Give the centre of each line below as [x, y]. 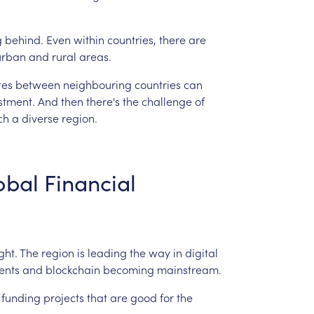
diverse [40, 117]
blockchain [73, 269]
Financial [90, 182]
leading [107, 252]
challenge [166, 101]
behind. [24, 39]
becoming [128, 269]
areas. [95, 56]
